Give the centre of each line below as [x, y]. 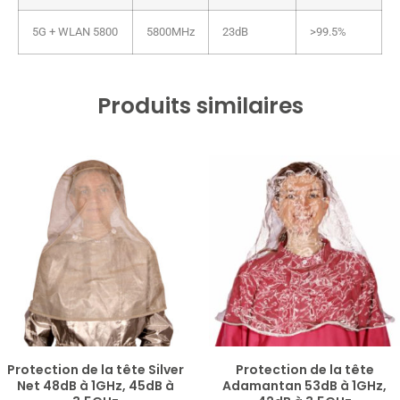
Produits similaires [200, 105]
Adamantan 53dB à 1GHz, [304, 385]
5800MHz [171, 31]
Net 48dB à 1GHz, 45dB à [96, 385]
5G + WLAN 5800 [75, 31]
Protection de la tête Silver [96, 369]
